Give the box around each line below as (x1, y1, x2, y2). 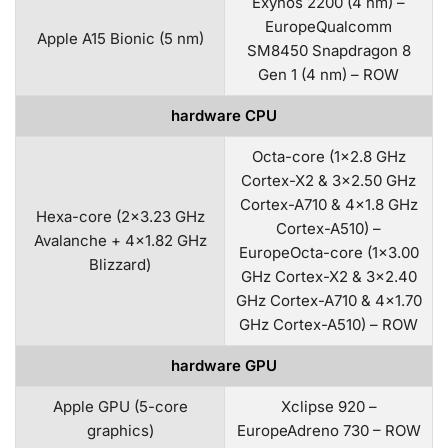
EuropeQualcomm (265, 16, 392, 36)
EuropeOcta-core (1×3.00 (238, 242, 419, 262)
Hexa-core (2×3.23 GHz (35, 206, 205, 226)
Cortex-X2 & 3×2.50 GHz (241, 170, 416, 190)
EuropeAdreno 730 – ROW (236, 420, 421, 440)
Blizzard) (89, 254, 151, 274)
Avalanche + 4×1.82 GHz (33, 230, 207, 250)
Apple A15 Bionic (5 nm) (36, 28, 204, 48)
